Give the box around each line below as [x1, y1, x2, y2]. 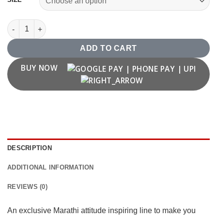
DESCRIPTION [7, 144, 52, 152]
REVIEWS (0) [7, 183, 47, 190]
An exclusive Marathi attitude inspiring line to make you [7, 206, 196, 215]
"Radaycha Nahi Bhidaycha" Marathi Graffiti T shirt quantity [7, 20, 205, 29]
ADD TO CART [80, 44, 137, 53]
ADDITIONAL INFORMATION [7, 163, 94, 171]
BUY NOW [21, 62, 60, 74]
